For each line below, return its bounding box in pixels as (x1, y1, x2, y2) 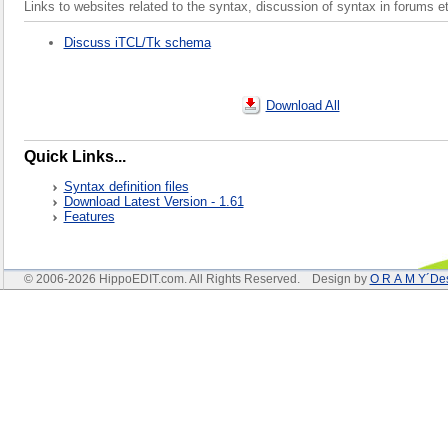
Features (63, 208, 115, 224)
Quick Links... (23, 147, 126, 165)
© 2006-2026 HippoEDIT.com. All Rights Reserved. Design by (23, 272, 370, 286)
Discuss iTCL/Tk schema (63, 34, 211, 50)
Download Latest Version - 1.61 (63, 193, 244, 209)
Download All (265, 97, 340, 113)
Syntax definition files (63, 178, 189, 194)
